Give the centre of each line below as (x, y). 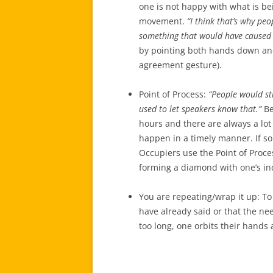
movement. (163, 21)
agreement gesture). (180, 65)
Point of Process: (174, 94)
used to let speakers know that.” (200, 108)
